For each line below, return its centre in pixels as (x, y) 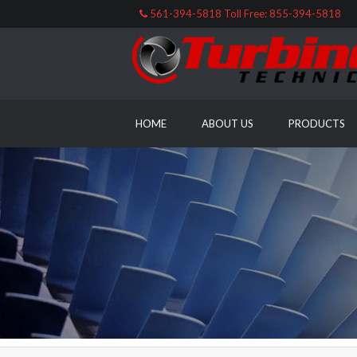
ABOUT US (227, 124)
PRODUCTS (316, 124)
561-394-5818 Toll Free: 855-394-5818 (244, 14)
